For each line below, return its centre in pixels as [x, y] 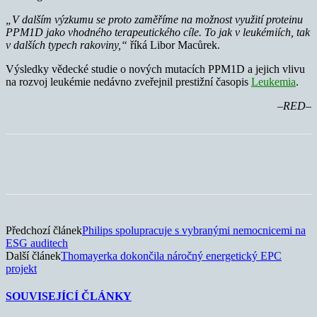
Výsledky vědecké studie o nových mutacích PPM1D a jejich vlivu [155, 69]
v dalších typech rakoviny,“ [67, 45]
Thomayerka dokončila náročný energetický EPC [171, 255]
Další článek [33, 255]
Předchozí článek [44, 230]
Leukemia [273, 81]
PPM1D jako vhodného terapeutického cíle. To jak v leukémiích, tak [158, 32]
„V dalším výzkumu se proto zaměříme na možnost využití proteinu [154, 19]
